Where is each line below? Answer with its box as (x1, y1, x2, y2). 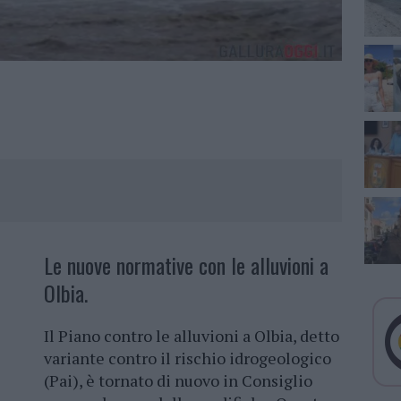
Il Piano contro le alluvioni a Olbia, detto (44, 325, 339, 347)
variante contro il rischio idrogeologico (44, 347, 331, 370)
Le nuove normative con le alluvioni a (44, 249, 328, 282)
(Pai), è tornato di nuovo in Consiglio (44, 370, 312, 392)
